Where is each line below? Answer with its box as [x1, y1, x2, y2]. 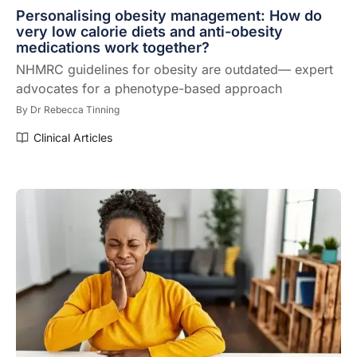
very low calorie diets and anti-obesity [16, 23, 283, 41]
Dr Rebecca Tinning [30, 104, 120, 116]
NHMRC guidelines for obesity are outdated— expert [16, 61, 333, 78]
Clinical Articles [33, 131, 112, 145]
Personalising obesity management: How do [16, 7, 322, 25]
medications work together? [16, 39, 210, 57]
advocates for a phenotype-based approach [16, 80, 282, 97]
